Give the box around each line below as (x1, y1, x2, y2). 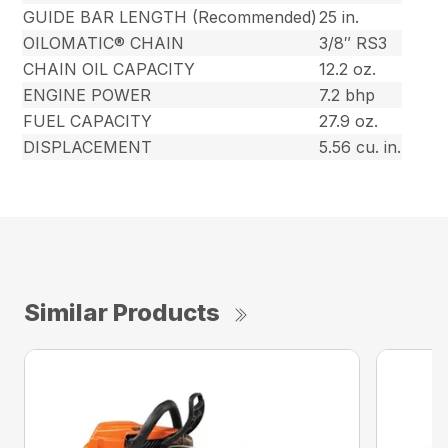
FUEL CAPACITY (23, 111, 153, 132)
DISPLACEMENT (23, 137, 153, 158)
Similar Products (24, 298, 220, 328)
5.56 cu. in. (319, 137, 402, 158)
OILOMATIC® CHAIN (23, 33, 185, 54)
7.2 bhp (319, 85, 376, 106)
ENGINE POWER (23, 85, 152, 106)
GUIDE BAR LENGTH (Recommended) (23, 7, 318, 28)
